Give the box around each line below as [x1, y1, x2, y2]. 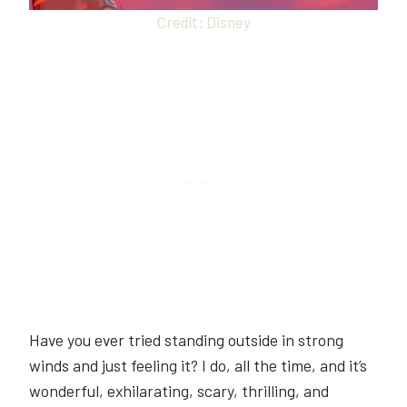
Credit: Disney [156, 12, 251, 31]
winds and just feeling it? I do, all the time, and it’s [29, 354, 367, 375]
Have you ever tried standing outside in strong [29, 329, 343, 350]
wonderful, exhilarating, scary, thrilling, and [29, 380, 329, 401]
